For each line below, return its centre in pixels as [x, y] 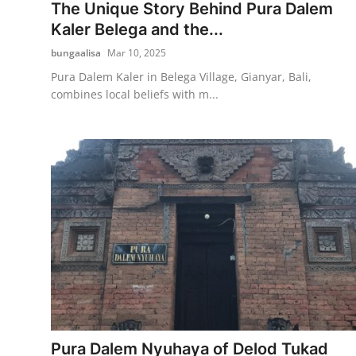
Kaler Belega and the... [137, 29]
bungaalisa [76, 52]
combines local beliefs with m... [135, 94]
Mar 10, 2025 [137, 52]
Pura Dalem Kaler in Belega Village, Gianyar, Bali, [181, 76]
